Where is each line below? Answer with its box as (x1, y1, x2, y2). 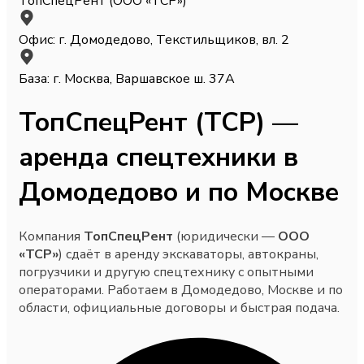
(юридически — (173, 227, 278, 245)
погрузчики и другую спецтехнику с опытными (19, 262, 314, 281)
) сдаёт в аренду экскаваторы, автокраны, (58, 245, 318, 263)
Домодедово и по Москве (19, 175, 339, 210)
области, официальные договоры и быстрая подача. (19, 298, 340, 317)
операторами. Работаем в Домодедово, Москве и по (19, 280, 343, 299)
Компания (19, 227, 84, 245)
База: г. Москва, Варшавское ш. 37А (19, 69, 235, 88)
